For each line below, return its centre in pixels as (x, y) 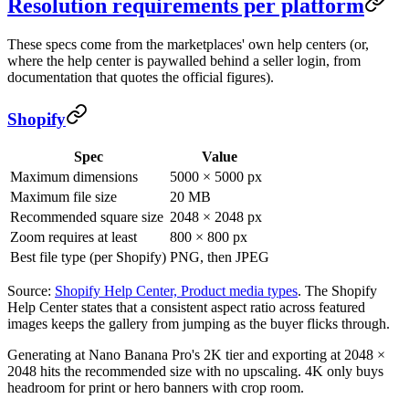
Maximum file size (63, 197)
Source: (31, 291)
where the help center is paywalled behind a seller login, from (184, 60)
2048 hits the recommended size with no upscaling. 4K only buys (195, 372)
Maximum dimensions (74, 177)
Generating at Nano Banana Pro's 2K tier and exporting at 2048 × (196, 355)
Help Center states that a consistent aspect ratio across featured (186, 308)
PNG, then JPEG (220, 257)
